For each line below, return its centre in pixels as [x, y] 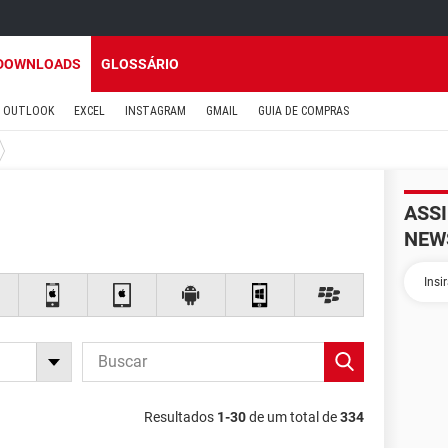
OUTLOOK [28, 111]
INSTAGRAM [155, 111]
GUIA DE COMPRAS [303, 111]
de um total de [293, 416]
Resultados [180, 416]
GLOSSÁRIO [140, 64]
